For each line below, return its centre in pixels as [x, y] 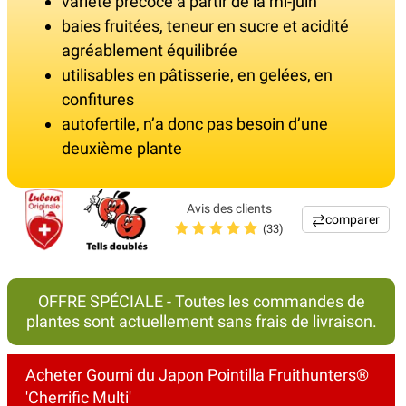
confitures [98, 100]
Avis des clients [229, 208]
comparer [352, 220]
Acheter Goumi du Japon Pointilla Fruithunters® [197, 375]
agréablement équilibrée [150, 51]
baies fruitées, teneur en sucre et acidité [205, 26]
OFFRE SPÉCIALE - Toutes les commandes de [201, 302]
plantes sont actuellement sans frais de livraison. [201, 322]
